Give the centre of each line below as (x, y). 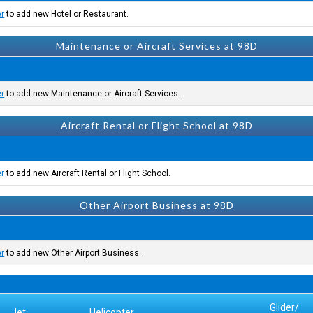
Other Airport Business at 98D (156, 205)
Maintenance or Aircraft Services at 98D (156, 46)
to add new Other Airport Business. (73, 253)
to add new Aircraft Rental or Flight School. (88, 173)
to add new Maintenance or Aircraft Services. (93, 94)
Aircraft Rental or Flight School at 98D (156, 125)
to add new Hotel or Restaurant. (67, 14)
